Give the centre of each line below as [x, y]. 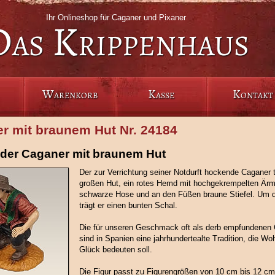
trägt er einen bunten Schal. [128, 205]
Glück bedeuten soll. [115, 250]
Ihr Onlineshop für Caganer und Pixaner [116, 17]
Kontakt [253, 94]
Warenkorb [70, 94]
